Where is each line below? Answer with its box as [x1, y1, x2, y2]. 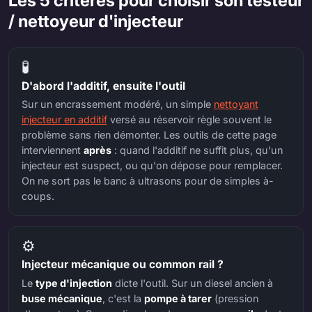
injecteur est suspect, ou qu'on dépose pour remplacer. [21, 159, 283, 172]
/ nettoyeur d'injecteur [8, 10, 183, 31]
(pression [211, 292, 258, 304]
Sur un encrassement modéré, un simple [21, 98, 214, 111]
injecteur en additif [21, 114, 107, 126]
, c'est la [102, 292, 144, 304]
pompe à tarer [143, 292, 212, 304]
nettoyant [213, 98, 258, 111]
